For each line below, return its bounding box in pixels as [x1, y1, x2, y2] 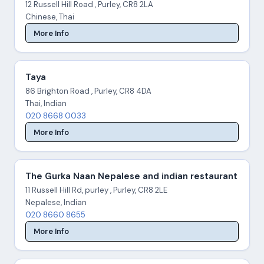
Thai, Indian [25, 98, 67, 109]
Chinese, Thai [25, 12, 74, 22]
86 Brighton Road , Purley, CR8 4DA [25, 86, 151, 97]
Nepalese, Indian [25, 197, 87, 208]
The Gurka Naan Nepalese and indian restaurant [25, 170, 237, 183]
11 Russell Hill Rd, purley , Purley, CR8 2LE [25, 185, 167, 196]
